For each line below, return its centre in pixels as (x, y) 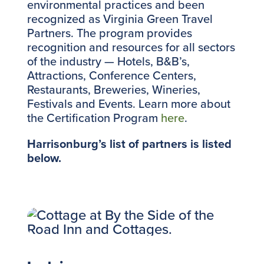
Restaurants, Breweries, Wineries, (113, 89)
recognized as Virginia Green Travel (120, 18)
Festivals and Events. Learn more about (128, 103)
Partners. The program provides (109, 32)
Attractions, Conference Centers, (111, 75)
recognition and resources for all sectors (131, 47)
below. (44, 157)
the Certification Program (94, 117)
